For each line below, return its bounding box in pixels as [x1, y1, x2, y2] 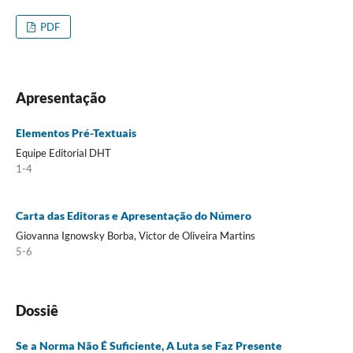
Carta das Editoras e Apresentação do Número [15, 209, 251, 223]
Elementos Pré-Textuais [15, 126, 136, 140]
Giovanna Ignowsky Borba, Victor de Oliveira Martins [15, 229, 255, 243]
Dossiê [15, 301, 58, 319]
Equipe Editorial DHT [15, 147, 111, 160]
